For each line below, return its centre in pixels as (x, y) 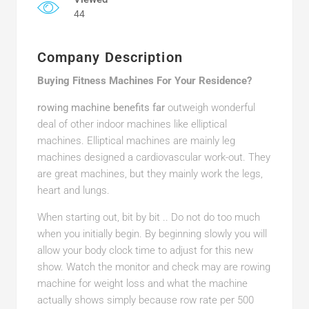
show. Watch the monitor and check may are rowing (153, 267)
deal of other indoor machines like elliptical (132, 124)
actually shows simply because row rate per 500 (145, 300)
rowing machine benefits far (101, 108)
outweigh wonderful (210, 108)
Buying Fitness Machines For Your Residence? (144, 81)
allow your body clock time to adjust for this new (145, 250)
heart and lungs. (73, 190)
